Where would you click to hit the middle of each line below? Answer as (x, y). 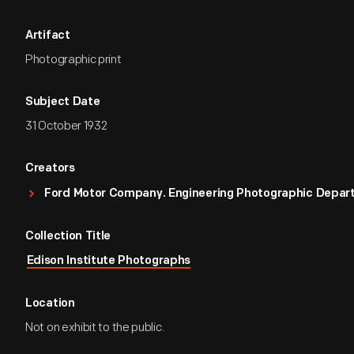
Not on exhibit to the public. (95, 328)
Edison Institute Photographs (109, 261)
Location (50, 304)
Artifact (48, 36)
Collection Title (68, 237)
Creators (50, 169)
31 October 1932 (66, 126)
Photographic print (73, 60)
